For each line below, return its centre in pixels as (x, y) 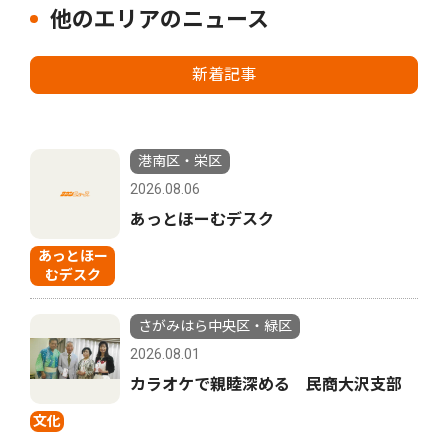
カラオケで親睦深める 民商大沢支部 (266, 384)
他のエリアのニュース (159, 19)
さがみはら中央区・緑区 (215, 325)
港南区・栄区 (180, 160)
